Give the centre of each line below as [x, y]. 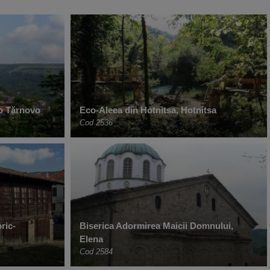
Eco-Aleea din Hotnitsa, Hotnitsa [148, 110]
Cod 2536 [96, 123]
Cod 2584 [96, 252]
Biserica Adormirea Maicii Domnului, [156, 226]
